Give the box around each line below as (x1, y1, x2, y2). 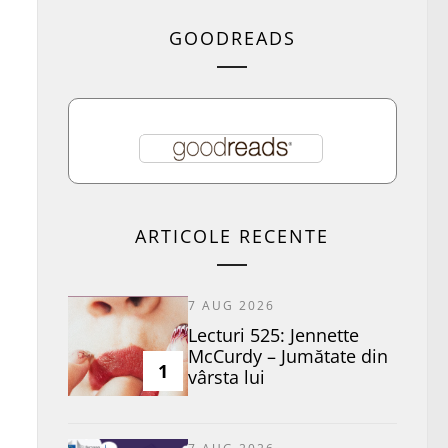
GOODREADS (168, 26, 296, 51)
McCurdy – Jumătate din (187, 344, 388, 369)
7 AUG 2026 (187, 297, 275, 315)
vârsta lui (187, 365, 265, 390)
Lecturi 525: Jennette (187, 323, 359, 348)
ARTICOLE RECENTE (135, 224, 330, 249)
